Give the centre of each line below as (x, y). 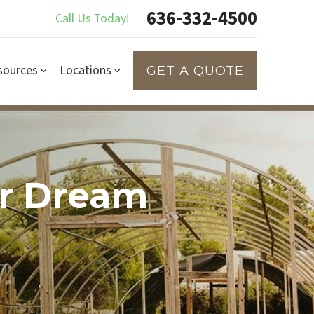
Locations (86, 70)
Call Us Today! (93, 18)
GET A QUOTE (196, 70)
